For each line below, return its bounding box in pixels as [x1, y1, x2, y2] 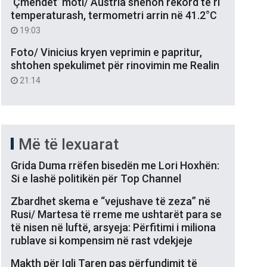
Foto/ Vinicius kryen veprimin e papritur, [11, 45, 202, 58]
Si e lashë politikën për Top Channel [11, 172, 181, 185]
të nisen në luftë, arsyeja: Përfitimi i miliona [11, 221, 216, 234]
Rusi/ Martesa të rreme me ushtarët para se [11, 207, 222, 221]
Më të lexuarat [18, 135, 119, 153]
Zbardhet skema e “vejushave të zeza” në [11, 194, 210, 207]
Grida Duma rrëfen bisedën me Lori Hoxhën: [11, 159, 219, 172]
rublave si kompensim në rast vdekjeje [11, 234, 193, 247]
